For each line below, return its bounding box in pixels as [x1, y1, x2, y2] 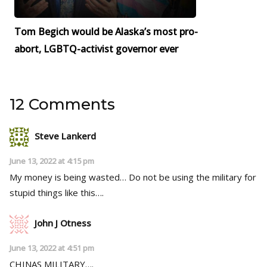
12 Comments [10, 95, 115, 114]
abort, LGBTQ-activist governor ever [14, 42, 178, 56]
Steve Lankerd [35, 130, 96, 142]
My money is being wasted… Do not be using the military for [10, 171, 256, 184]
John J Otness [35, 217, 91, 229]
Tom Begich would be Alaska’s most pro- [14, 25, 198, 39]
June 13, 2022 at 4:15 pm [10, 156, 94, 167]
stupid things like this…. [10, 187, 104, 199]
